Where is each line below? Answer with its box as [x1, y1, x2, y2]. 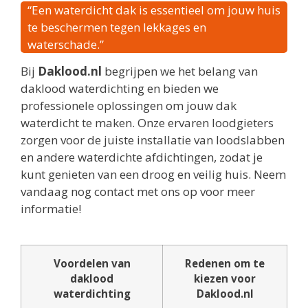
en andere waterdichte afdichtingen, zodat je [21, 148, 263, 165]
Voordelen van [53, 256, 131, 270]
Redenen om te [185, 256, 265, 270]
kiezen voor [194, 271, 256, 285]
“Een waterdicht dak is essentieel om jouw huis [27, 1, 280, 18]
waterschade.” [27, 36, 104, 52]
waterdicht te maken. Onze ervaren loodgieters [21, 114, 274, 131]
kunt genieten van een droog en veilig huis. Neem [21, 166, 286, 182]
